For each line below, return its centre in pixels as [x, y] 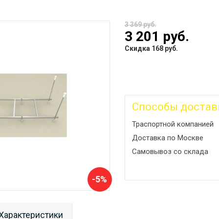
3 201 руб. [157, 36]
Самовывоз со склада [170, 151]
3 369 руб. [140, 24]
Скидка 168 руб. [151, 48]
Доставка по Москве [167, 138]
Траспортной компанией [173, 124]
